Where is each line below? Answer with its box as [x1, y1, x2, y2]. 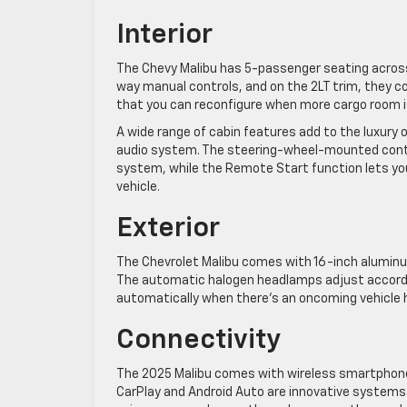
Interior [116, 21, 213, 49]
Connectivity [116, 326, 281, 354]
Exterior [116, 214, 220, 243]
